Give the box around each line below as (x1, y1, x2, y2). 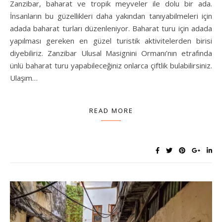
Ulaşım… (10, 73, 38, 83)
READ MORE (89, 106, 133, 115)
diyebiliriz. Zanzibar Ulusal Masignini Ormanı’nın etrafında (10, 48, 212, 58)
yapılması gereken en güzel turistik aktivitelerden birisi (10, 36, 212, 46)
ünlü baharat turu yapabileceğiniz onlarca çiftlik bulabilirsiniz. (10, 60, 212, 71)
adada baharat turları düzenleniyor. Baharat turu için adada (10, 23, 212, 34)
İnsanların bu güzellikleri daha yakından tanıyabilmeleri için (10, 11, 212, 21)
